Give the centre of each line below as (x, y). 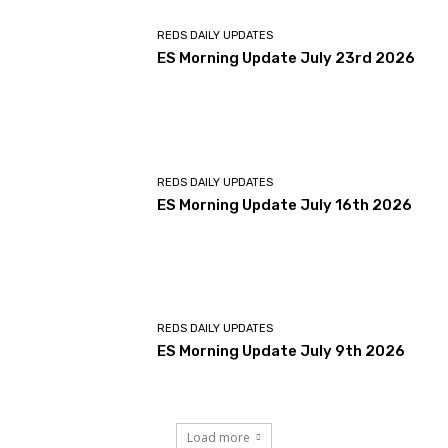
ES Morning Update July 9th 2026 (281, 351)
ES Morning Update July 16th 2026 (285, 204)
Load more (218, 437)
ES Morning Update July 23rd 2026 (286, 58)
